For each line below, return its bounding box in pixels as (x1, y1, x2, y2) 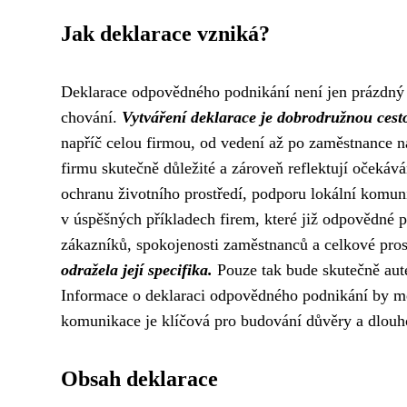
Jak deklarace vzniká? (61, 22, 270, 45)
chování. (61, 108, 122, 126)
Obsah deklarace (61, 367, 218, 391)
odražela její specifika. (61, 261, 213, 279)
